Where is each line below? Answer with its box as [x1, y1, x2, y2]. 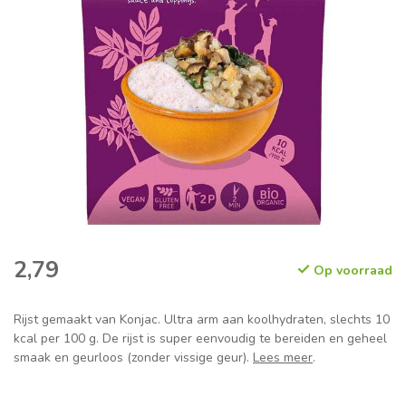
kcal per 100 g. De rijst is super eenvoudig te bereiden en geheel [14, 330, 387, 348]
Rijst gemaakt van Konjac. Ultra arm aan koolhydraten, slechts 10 [14, 311, 390, 329]
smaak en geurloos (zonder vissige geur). [14, 349, 253, 367]
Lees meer [253, 349, 313, 367]
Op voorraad [310, 262, 392, 280]
